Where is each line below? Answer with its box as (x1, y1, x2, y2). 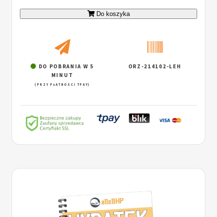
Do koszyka (96, 10, 130, 17)
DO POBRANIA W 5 (36, 63, 94, 70)
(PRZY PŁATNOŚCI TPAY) (34, 82, 91, 87)
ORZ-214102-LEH (128, 63, 182, 70)
